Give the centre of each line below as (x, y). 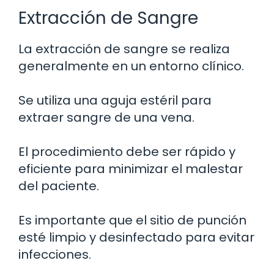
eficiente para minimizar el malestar (131, 169)
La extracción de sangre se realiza (124, 49)
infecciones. (55, 255)
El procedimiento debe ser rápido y (127, 152)
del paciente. (59, 186)
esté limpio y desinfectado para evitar (136, 238)
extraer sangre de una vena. (106, 118)
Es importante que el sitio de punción (132, 220)
